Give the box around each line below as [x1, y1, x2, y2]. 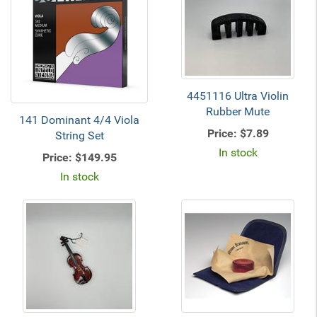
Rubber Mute [206, 105, 270, 118]
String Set [54, 129, 104, 142]
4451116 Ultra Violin [187, 89, 289, 103]
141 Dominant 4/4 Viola [19, 113, 139, 127]
